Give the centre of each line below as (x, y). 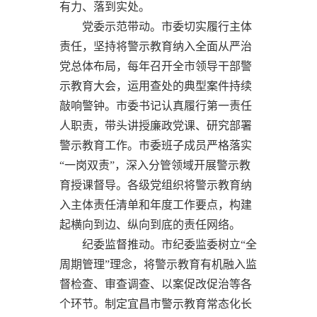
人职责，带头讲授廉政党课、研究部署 (156, 125)
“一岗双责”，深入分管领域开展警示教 (155, 165)
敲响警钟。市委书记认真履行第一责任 (156, 105)
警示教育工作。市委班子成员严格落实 (156, 145)
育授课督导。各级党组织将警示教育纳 (156, 185)
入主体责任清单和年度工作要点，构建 (156, 204)
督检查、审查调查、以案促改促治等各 (156, 284)
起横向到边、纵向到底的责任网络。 (150, 224)
